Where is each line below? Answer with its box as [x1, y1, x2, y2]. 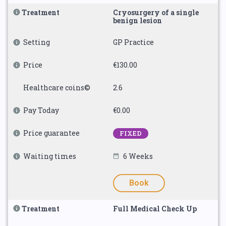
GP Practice [113, 37, 154, 47]
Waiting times [23, 151, 76, 161]
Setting [23, 37, 50, 47]
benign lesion [113, 16, 162, 25]
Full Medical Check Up [113, 204, 197, 213]
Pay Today [23, 105, 59, 115]
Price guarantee [23, 128, 80, 138]
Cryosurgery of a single [113, 8, 199, 17]
